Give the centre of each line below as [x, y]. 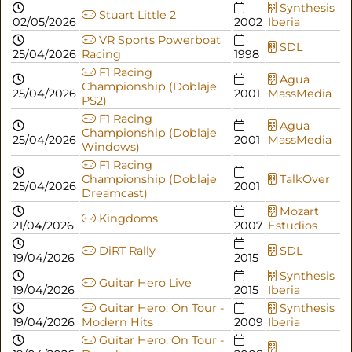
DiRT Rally [125, 251]
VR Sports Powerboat [158, 40]
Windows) [110, 147]
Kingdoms [126, 219]
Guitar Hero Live [143, 283]
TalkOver [303, 180]
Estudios [292, 226]
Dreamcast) [114, 194]
